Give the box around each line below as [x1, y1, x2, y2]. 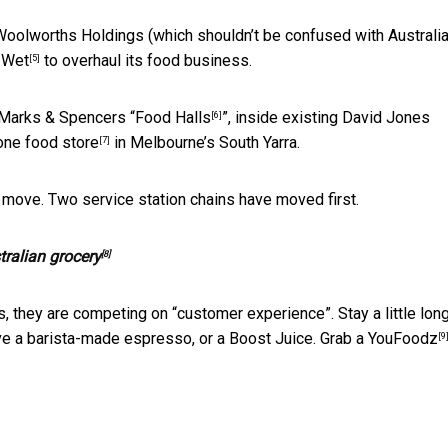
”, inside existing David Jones [222, 107, 430, 127]
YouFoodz [368, 328, 438, 348]
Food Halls [135, 107, 211, 127]
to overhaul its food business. [40, 50, 252, 70]
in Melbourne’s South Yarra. [110, 132, 300, 152]
